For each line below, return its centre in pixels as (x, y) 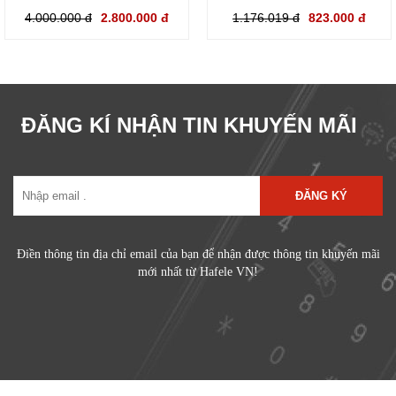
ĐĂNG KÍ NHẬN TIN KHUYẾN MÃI (189, 126)
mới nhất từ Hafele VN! (198, 272)
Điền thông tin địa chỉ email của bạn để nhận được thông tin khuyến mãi (198, 255)
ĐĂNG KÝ (321, 196)
